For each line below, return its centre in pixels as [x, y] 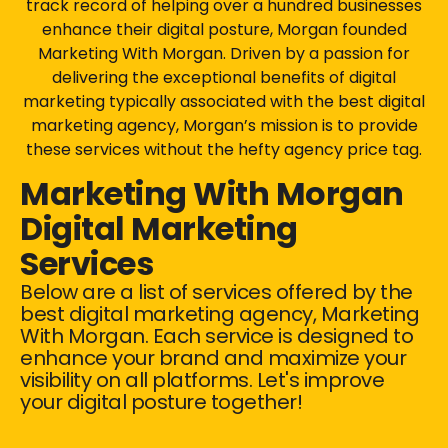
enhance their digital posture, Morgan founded [224, 29]
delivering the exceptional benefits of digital [224, 77]
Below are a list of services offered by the [216, 292]
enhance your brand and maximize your [213, 358]
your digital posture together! [161, 402]
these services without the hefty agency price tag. [224, 149]
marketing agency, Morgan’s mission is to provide [224, 125]
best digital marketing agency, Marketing [219, 314]
